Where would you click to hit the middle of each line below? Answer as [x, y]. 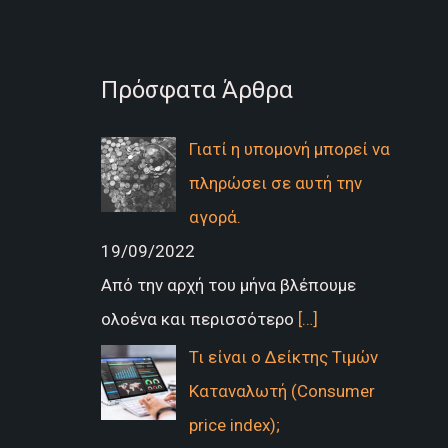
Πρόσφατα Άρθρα [196, 89]
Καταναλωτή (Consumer [281, 390]
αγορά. [214, 216]
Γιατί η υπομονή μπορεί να [289, 148]
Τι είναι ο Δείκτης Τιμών [283, 356]
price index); [234, 424]
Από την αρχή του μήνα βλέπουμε [228, 284]
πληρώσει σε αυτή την [275, 182]
